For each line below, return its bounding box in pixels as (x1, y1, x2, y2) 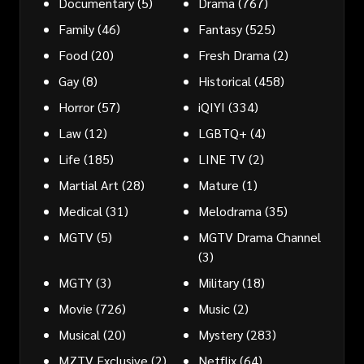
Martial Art (58, 175, 119, 193)
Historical (198, 71, 251, 89)
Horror (58, 97, 94, 115)
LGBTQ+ (198, 123, 247, 141)
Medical (58, 201, 102, 219)
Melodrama (198, 201, 262, 219)
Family (58, 19, 94, 37)
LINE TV (198, 149, 245, 167)
